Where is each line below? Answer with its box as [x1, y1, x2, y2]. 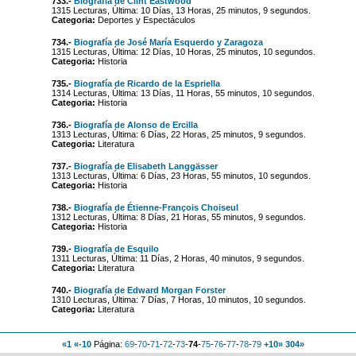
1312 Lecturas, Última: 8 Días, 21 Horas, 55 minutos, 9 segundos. [51, 212, 306, 222]
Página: [94, 339, 125, 349]
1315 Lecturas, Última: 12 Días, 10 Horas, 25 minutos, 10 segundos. [51, 47, 315, 56]
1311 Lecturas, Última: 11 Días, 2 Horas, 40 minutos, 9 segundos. [51, 253, 304, 263]
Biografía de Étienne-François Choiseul [73, 203, 238, 212]
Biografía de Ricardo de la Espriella [73, 79, 220, 88]
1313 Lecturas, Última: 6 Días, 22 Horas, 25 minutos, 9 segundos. [51, 130, 306, 139]
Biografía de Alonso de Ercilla [73, 120, 198, 130]
